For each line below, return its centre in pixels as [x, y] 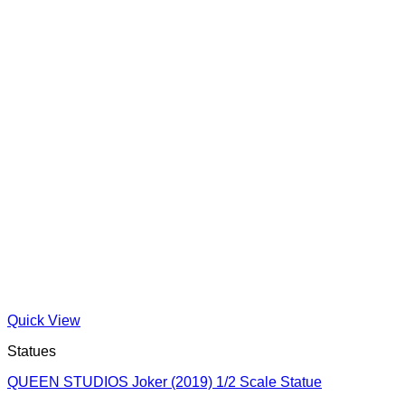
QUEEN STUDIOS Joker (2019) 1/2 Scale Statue [165, 381]
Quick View [44, 320]
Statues [32, 351]
